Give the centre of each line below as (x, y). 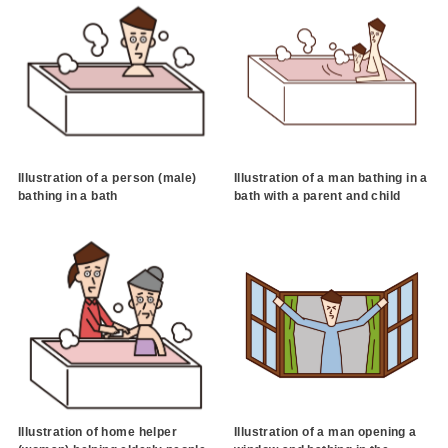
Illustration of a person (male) (107, 178)
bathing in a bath (67, 196)
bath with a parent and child (317, 196)
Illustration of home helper (97, 432)
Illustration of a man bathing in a (330, 178)
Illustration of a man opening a (325, 432)
